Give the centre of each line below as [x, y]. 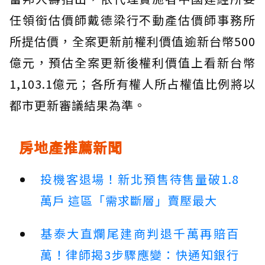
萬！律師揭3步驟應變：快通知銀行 [140, 255]
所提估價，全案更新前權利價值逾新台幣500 [132, 41]
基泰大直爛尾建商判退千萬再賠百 [140, 234]
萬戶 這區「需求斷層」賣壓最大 [129, 201]
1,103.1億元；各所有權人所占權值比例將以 [132, 84]
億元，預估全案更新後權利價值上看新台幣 [132, 63]
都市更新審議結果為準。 [78, 105]
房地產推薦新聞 [71, 147]
